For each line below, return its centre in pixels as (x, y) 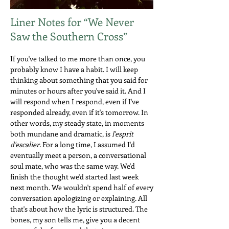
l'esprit (123, 134)
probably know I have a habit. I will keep (74, 69)
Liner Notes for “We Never (72, 21)
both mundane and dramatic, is (61, 134)
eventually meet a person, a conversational (78, 155)
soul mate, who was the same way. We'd (73, 166)
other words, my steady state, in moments (77, 123)
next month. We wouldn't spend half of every (82, 187)
